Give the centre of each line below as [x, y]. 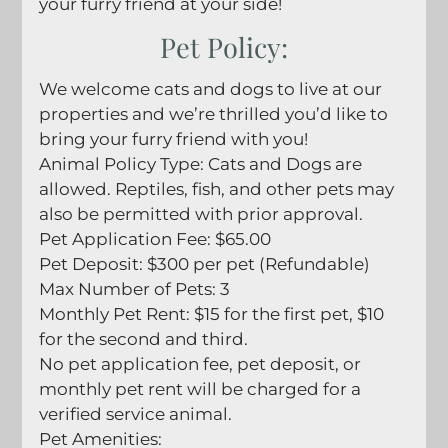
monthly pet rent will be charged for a [199, 388]
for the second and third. [143, 338]
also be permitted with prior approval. [200, 213]
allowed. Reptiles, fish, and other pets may [216, 188]
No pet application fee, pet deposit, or [199, 363]
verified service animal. [135, 413]
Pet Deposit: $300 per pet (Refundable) [204, 263]
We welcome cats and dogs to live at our [210, 88]
